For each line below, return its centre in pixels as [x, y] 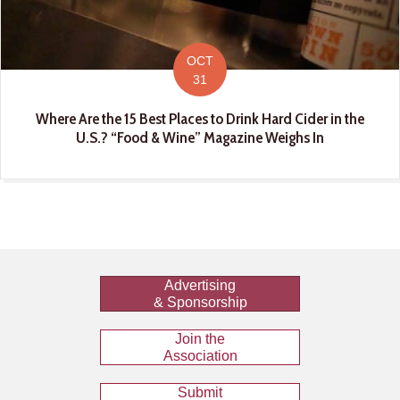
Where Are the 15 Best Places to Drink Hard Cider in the [200, 119]
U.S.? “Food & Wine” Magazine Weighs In [200, 138]
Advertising [200, 286]
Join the [200, 339]
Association [200, 356]
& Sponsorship [200, 303]
